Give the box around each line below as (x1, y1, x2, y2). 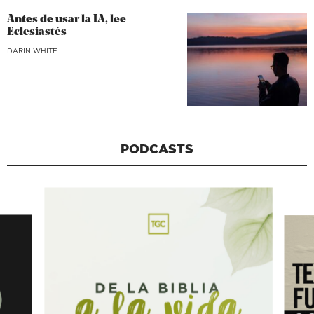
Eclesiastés (7, 27, 67, 39)
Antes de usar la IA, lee (7, 14, 126, 26)
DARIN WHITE (7, 46, 57, 56)
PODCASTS (121, 139, 193, 158)
